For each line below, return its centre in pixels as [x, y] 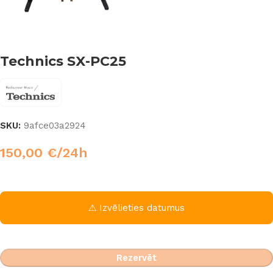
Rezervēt [136, 258]
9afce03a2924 [55, 126]
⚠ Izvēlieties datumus [136, 208]
